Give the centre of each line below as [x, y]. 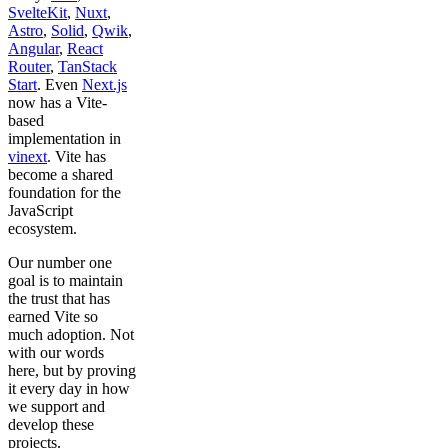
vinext [27, 157]
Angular [33, 49]
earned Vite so [53, 317]
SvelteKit [37, 13]
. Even [59, 85]
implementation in [64, 139]
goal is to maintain [65, 281]
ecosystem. [44, 229]
